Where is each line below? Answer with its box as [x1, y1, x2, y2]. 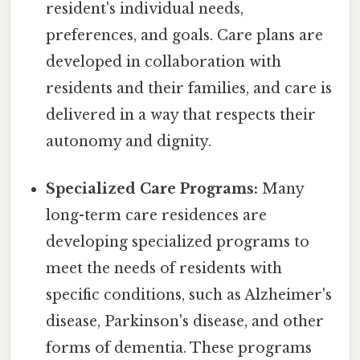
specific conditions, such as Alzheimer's [46, 285, 333, 304]
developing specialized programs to [46, 232, 310, 251]
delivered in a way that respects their [46, 105, 317, 124]
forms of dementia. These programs [46, 338, 313, 357]
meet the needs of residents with [46, 259, 283, 277]
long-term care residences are [46, 206, 268, 224]
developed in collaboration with [46, 52, 282, 71]
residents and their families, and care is [46, 79, 333, 97]
